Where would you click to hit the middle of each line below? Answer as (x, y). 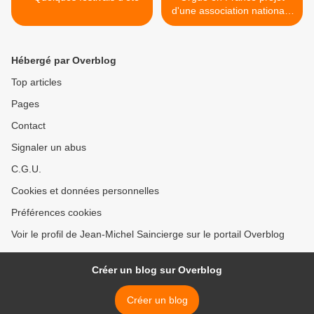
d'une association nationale (232, 11)
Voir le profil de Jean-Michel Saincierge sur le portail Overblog (148, 234)
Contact (28, 126)
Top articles (36, 82)
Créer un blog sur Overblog (157, 270)
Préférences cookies (56, 213)
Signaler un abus (49, 148)
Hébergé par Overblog (64, 61)
